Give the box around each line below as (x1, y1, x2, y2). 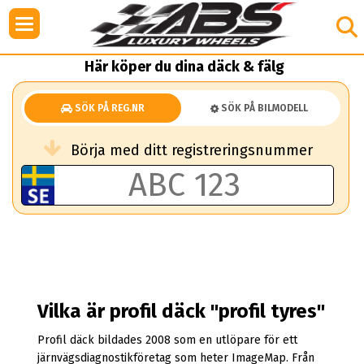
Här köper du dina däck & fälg (84, 58, 284, 76)
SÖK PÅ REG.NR (71, 102, 145, 114)
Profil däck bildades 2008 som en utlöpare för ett (37, 332, 297, 347)
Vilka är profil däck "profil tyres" (37, 300, 325, 323)
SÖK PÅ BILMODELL (218, 102, 308, 114)
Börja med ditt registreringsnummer (70, 141, 313, 159)
